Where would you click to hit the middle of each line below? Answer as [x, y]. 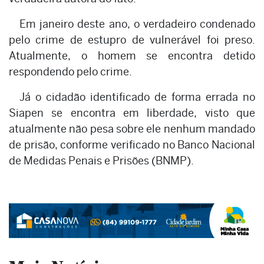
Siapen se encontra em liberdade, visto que [132, 113]
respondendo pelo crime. [70, 71]
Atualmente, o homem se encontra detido [132, 55]
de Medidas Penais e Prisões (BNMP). [101, 160]
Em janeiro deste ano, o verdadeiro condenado [137, 24]
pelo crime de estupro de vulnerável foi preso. [132, 39]
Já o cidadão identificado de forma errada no [137, 97]
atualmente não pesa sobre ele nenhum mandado [132, 128]
